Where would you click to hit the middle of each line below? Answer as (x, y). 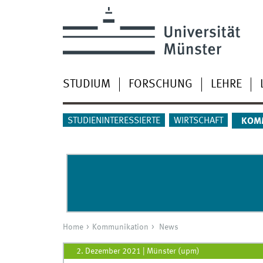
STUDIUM (86, 84)
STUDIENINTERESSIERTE (114, 121)
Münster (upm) (173, 251)
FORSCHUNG (160, 84)
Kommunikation (120, 227)
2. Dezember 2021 (108, 251)
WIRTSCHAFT (198, 121)
